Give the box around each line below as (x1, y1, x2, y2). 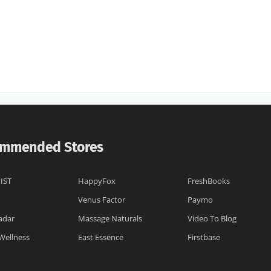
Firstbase (188, 232, 221, 243)
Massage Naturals (78, 214, 143, 224)
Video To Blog (188, 214, 237, 224)
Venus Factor (78, 195, 126, 206)
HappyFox (78, 176, 116, 186)
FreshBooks (188, 176, 230, 186)
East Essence (78, 232, 124, 243)
